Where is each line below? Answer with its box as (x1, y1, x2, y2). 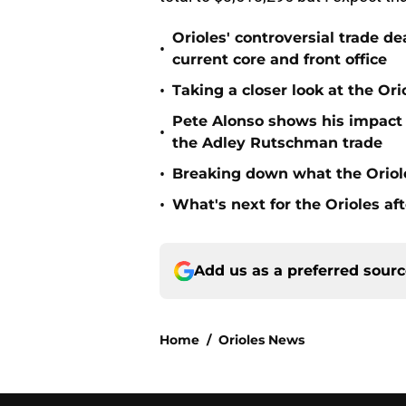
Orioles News (218, 332, 304, 349)
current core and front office (172, 51, 387, 69)
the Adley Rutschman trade (172, 134, 382, 152)
